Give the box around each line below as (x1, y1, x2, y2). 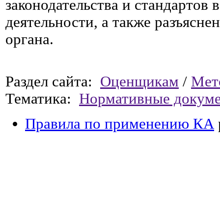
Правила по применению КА (25, 115, 214, 132)
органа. (5, 30, 54, 48)
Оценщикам (100, 73, 179, 90)
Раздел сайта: (5, 73, 100, 90)
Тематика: (5, 90, 79, 107)
